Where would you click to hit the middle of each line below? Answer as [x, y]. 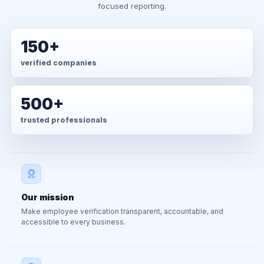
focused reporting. [132, 6]
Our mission [48, 197]
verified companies [59, 63]
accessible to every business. [73, 222]
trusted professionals [64, 120]
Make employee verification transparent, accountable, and [122, 211]
